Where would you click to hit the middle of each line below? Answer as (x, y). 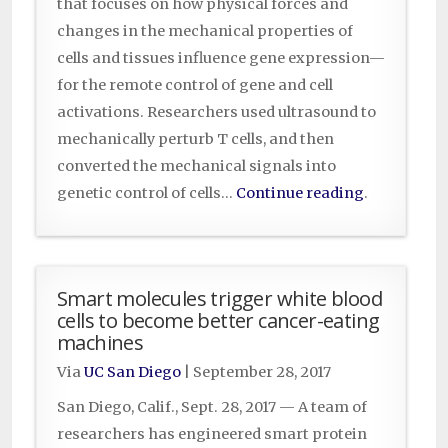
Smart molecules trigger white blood (219, 298)
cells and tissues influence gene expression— (221, 58)
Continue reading (300, 193)
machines (100, 342)
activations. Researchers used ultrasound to (216, 112)
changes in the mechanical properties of (205, 31)
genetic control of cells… (146, 193)
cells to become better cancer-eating (218, 320)
